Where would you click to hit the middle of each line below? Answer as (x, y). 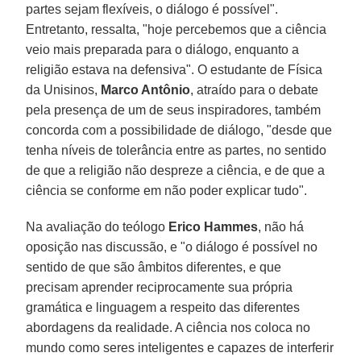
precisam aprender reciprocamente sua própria (160, 287)
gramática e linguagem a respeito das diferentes (163, 307)
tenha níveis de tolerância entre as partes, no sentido (176, 150)
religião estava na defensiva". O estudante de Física (174, 69)
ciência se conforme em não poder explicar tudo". (167, 190)
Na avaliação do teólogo (98, 226)
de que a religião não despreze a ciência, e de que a (176, 170)
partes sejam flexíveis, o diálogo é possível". (152, 9)
